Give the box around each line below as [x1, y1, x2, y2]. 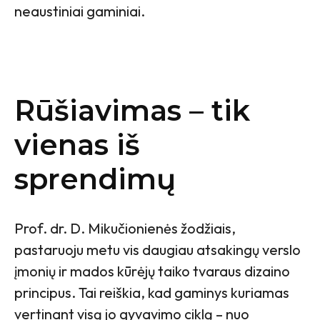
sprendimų [14, 161, 176, 197]
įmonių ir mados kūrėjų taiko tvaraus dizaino [14, 262, 290, 281]
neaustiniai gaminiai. [14, 2, 148, 21]
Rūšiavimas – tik [14, 93, 250, 129]
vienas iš [14, 127, 140, 163]
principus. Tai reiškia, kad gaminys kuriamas [14, 284, 289, 302]
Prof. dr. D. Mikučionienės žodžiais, [14, 219, 236, 238]
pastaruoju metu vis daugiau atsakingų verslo [14, 241, 301, 259]
